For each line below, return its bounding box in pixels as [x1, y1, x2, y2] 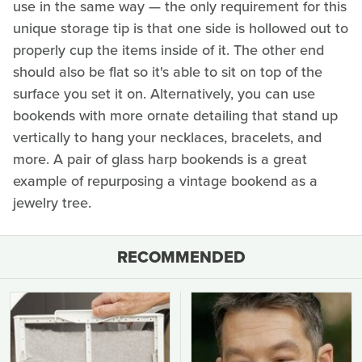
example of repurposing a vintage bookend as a [13, 170, 318, 192]
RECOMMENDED [116, 245, 246, 270]
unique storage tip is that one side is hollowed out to [13, 18, 348, 40]
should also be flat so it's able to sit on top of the [13, 61, 322, 83]
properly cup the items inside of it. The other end [13, 40, 324, 61]
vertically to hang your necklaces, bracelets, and [13, 127, 322, 149]
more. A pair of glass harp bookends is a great [13, 149, 307, 170]
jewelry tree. [13, 192, 91, 214]
